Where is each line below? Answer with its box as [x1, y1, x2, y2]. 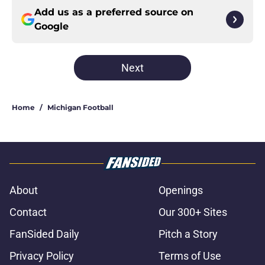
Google [34, 21, 69, 33]
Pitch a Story [159, 228, 218, 241]
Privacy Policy [9, 250, 74, 263]
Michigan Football [47, 103, 114, 112]
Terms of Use [159, 250, 221, 263]
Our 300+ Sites [159, 206, 227, 219]
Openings [159, 184, 203, 197]
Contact [9, 206, 47, 219]
